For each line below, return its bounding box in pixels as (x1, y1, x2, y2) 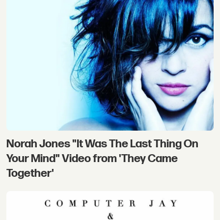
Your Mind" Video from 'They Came (6, 152, 178, 166)
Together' (6, 166, 55, 181)
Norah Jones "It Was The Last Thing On (6, 137, 199, 151)
